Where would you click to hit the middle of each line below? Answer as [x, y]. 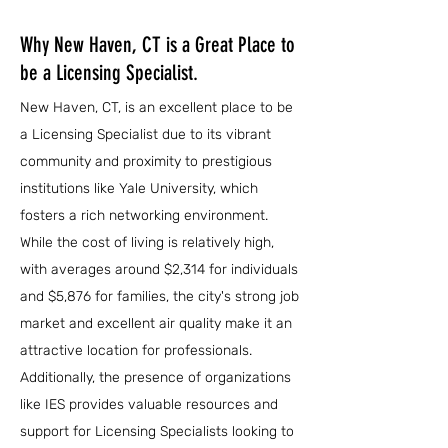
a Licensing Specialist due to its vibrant [145, 134]
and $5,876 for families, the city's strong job [159, 296]
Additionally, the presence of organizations [155, 377]
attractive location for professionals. [136, 350]
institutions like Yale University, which [139, 188]
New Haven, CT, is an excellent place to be [156, 107]
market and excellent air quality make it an [156, 323]
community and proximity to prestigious [146, 161]
